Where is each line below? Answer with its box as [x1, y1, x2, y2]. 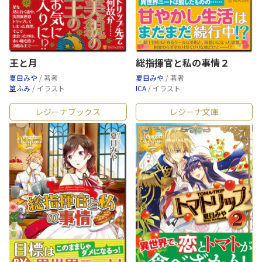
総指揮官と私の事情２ [135, 56, 229, 70]
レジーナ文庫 [169, 106, 219, 118]
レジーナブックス [35, 106, 101, 118]
